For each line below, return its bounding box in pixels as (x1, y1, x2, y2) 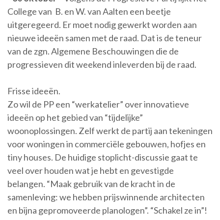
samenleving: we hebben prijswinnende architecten (7, 191, 205, 202)
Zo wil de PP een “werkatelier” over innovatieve (7, 98, 189, 110)
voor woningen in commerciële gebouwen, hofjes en (7, 138, 206, 149)
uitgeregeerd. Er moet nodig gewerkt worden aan (7, 19, 197, 30)
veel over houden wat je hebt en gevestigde (7, 165, 174, 176)
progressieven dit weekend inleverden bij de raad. (7, 58, 196, 70)
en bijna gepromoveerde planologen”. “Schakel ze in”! (7, 204, 207, 216)
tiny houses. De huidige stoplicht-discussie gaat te (7, 151, 198, 163)
